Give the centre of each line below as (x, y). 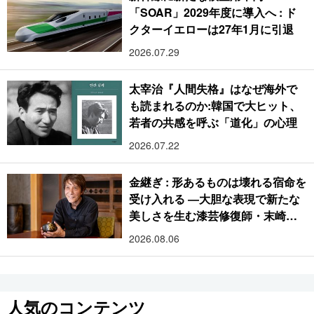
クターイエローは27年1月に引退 (212, 29)
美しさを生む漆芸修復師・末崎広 (213, 215)
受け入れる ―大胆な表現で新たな (215, 198)
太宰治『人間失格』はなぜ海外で (213, 88)
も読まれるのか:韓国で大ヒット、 (215, 105)
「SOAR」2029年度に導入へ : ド (213, 12)
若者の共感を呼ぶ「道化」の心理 (213, 122)
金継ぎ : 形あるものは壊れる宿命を (218, 182)
